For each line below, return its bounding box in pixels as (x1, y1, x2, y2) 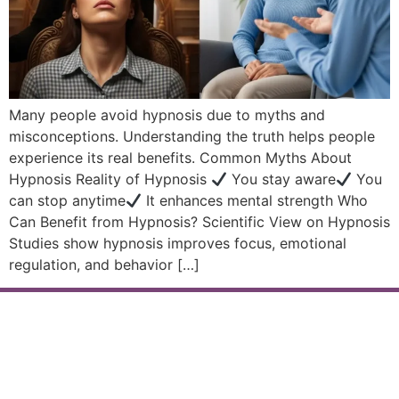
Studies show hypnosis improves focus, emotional (9, 234, 346, 252)
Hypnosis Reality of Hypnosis (9, 170, 211, 188)
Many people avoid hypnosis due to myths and (9, 106, 325, 124)
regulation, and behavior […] (9, 256, 199, 273)
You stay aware (227, 170, 337, 188)
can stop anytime (9, 191, 126, 209)
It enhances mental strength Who (142, 191, 369, 209)
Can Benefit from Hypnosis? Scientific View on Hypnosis (9, 213, 390, 231)
